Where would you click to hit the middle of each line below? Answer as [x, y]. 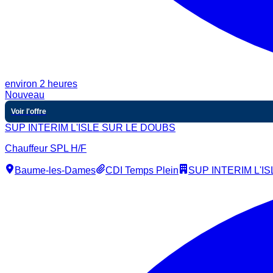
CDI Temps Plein [142, 171]
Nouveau [25, 95]
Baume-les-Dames [55, 171]
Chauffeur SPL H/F [46, 149]
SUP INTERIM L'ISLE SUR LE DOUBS [90, 128]
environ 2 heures [41, 84]
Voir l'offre [29, 112]
